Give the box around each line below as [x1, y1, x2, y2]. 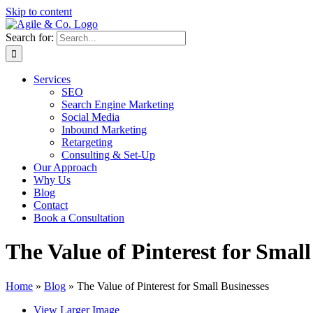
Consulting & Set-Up [61, 149, 155, 161]
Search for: [6, 31, 54, 43]
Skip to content [6, 6, 72, 17]
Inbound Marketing [61, 124, 147, 136]
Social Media [61, 111, 119, 123]
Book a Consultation [34, 212, 124, 224]
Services [34, 73, 71, 85]
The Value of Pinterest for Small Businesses [77, 279, 269, 292]
